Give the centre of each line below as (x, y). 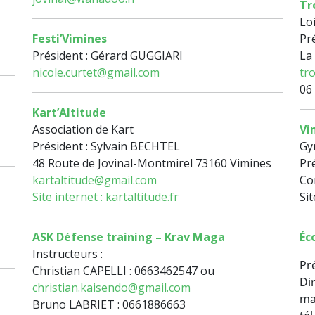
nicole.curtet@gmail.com (96, 73)
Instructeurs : (67, 254)
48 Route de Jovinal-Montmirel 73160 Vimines (152, 163)
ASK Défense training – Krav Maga (129, 237)
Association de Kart (83, 130)
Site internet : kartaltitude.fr (105, 197)
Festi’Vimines (70, 39)
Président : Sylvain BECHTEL (106, 147)
